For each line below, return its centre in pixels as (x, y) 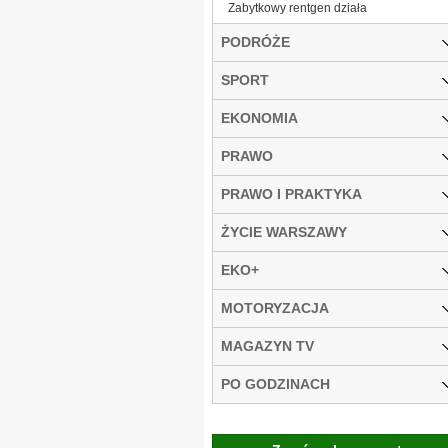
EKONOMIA (259, 117)
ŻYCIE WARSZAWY (284, 231)
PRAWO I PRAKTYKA (291, 193)
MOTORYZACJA (275, 307)
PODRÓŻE (255, 41)
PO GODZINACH (275, 383)
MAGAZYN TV (267, 345)
